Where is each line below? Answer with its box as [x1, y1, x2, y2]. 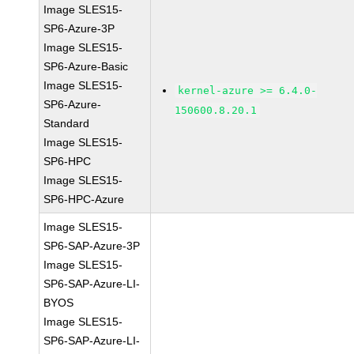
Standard [43, 117, 90, 130]
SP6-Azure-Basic [43, 60, 129, 73]
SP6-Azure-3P [43, 22, 115, 35]
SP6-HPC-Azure [43, 193, 125, 205]
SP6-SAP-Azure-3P [43, 239, 141, 252]
